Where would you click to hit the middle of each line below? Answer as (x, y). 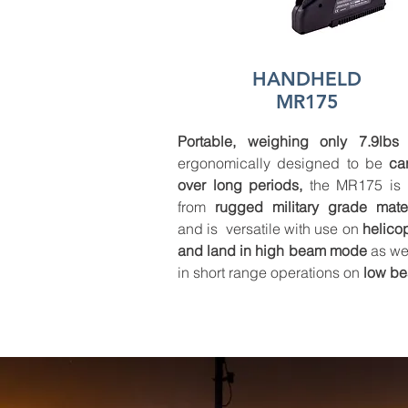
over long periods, (240, 185)
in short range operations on (270, 272)
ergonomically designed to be (283, 163)
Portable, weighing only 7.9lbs (288, 141)
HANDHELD (307, 79)
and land (207, 250)
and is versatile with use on (270, 229)
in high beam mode (303, 250)
